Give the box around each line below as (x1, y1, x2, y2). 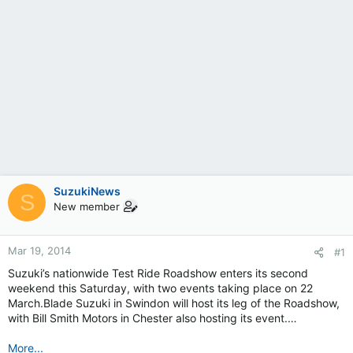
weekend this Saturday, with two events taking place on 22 (8, 281, 313, 295)
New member (54, 200, 120, 213)
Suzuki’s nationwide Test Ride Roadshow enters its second (8, 266, 308, 280)
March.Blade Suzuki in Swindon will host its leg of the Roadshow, (8, 296, 340, 310)
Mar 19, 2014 (8, 244, 71, 257)
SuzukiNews (54, 184, 121, 198)
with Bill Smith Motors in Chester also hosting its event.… (8, 311, 297, 325)
